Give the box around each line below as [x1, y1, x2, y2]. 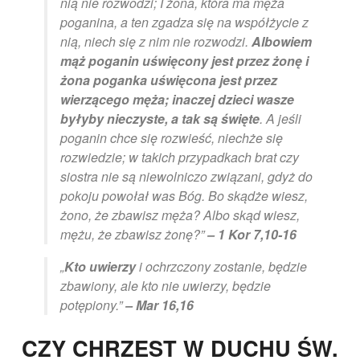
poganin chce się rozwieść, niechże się [60, 129, 283, 148]
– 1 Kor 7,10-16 [207, 225, 297, 244]
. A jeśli [260, 109, 301, 129]
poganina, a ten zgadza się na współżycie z [60, 13, 309, 32]
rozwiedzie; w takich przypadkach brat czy [60, 148, 299, 167]
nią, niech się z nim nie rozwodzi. [60, 32, 252, 51]
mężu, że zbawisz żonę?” [60, 225, 207, 244]
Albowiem [252, 32, 312, 51]
